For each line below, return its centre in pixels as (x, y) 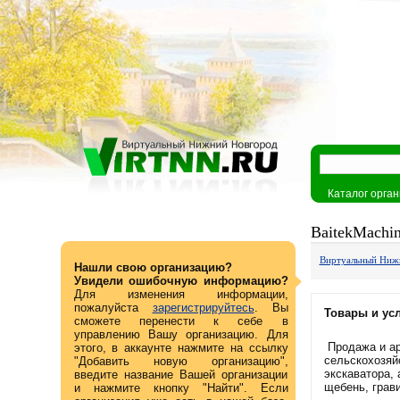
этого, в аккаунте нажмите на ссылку (181, 348)
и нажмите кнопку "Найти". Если (181, 388)
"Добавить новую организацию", (181, 361)
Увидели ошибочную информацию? (181, 281)
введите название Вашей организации (181, 375)
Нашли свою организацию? (153, 267)
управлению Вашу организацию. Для (181, 334)
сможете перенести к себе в (181, 321)
